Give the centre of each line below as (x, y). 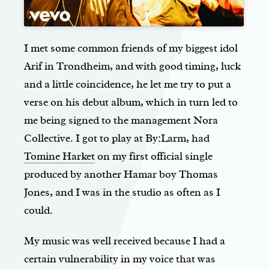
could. (38, 210)
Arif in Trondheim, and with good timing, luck (132, 66)
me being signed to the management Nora (121, 120)
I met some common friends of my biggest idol (131, 48)
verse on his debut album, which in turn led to (131, 102)
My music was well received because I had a (125, 241)
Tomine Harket (59, 156)
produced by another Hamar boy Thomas (121, 174)
